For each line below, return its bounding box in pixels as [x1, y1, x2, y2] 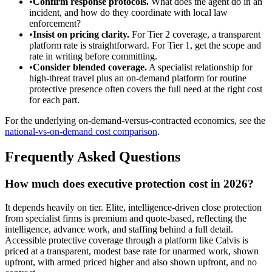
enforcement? [29, 18, 81, 29]
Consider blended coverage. [33, 61, 147, 72]
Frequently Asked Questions [5, 149, 180, 165]
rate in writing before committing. [29, 50, 157, 61]
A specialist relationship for [147, 61, 253, 72]
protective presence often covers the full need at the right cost [29, 83, 262, 94]
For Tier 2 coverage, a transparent [129, 29, 260, 39]
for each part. [29, 94, 80, 105]
